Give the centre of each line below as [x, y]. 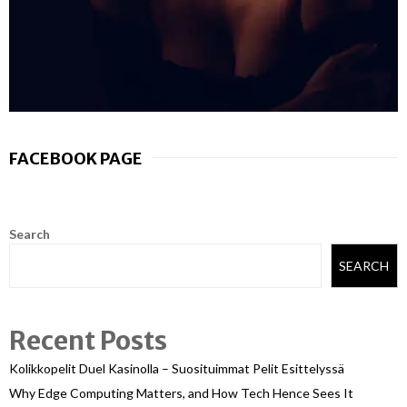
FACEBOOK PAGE [75, 159]
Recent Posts [88, 340]
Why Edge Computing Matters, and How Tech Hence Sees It [181, 392]
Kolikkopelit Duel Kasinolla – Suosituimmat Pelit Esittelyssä [177, 368]
